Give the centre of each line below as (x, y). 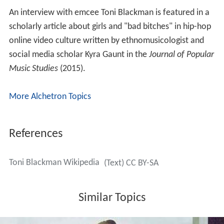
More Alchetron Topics (50, 96)
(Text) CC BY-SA (131, 163)
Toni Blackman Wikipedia (54, 162)
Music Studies (33, 68)
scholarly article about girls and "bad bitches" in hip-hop (110, 26)
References (35, 134)
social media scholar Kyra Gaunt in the (79, 54)
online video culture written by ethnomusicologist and (106, 40)
